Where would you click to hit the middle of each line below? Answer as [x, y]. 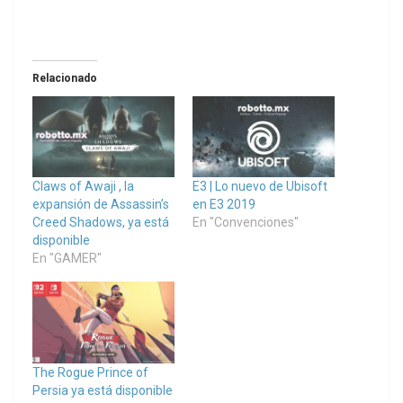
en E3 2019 [224, 205]
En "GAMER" [67, 259]
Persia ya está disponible [103, 390]
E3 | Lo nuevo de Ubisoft [260, 187]
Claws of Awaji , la [83, 187]
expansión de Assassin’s [101, 205]
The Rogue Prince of [90, 372]
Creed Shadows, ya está [101, 223]
